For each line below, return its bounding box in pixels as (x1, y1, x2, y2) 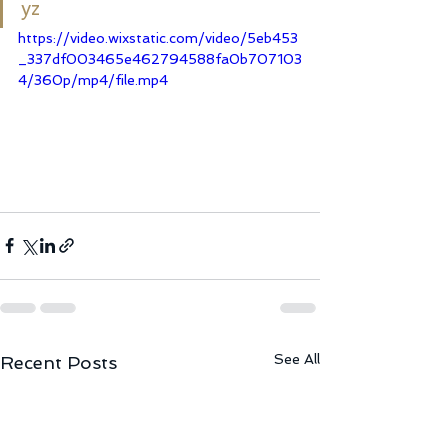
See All (274, 350, 320, 367)
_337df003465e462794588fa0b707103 (18, 51, 302, 67)
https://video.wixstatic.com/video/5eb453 (18, 30, 298, 46)
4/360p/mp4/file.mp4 (18, 72, 168, 88)
